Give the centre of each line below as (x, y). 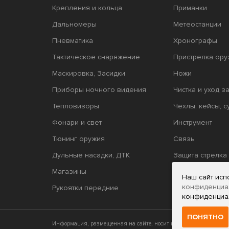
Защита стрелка (200, 155)
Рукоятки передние (85, 188)
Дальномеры (74, 24)
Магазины (69, 171)
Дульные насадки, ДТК (91, 155)
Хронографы (195, 41)
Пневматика (73, 41)
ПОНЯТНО (205, 217)
